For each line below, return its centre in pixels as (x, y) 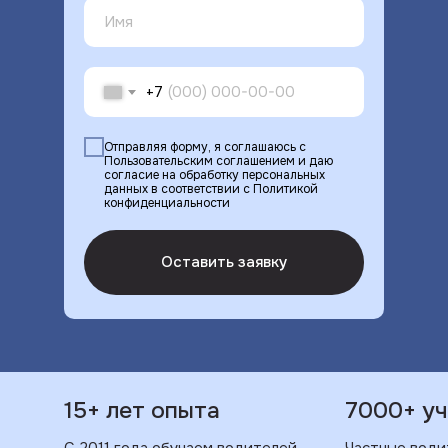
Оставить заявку (224, 262)
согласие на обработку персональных (214, 174)
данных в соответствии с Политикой (211, 188)
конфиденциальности (167, 202)
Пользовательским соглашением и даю (218, 160)
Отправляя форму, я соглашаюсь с (205, 146)
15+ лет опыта (142, 410)
